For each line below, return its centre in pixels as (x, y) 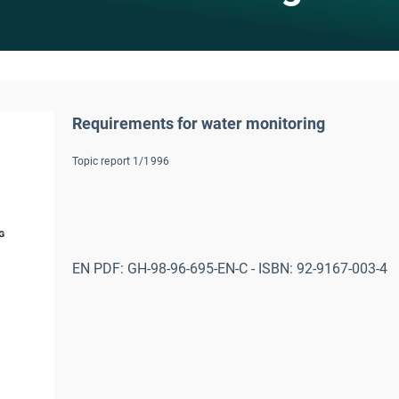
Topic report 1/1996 (120, 161)
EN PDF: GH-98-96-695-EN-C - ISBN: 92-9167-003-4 (229, 269)
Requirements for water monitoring (198, 123)
